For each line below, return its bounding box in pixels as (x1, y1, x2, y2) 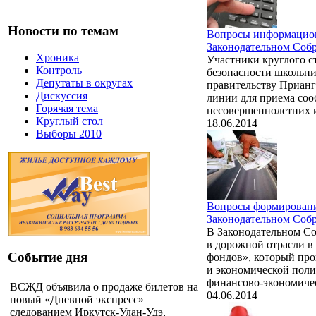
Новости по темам (8, 23, 119, 38)
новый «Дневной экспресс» (10, 293, 144, 305)
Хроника (36, 51, 79, 64)
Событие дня (8, 250, 87, 265)
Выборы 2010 (36, 128, 102, 140)
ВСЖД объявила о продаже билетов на (10, 280, 198, 293)
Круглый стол (36, 115, 103, 128)
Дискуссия (36, 90, 87, 102)
